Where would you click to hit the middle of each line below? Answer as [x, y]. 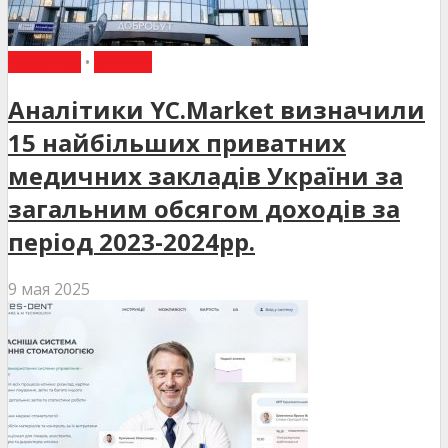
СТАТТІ [123, 62]
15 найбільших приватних [177, 143]
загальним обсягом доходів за [204, 209]
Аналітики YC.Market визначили [216, 110]
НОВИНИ [44, 62]
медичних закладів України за [205, 176]
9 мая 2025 [49, 289]
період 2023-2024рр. [131, 242]
